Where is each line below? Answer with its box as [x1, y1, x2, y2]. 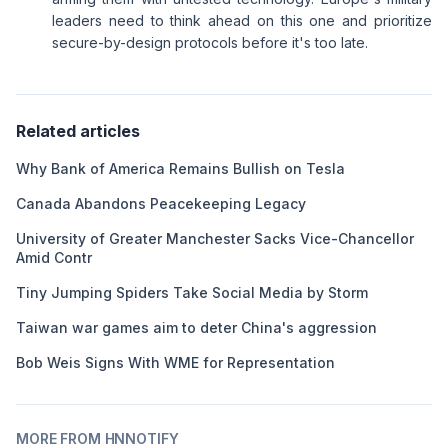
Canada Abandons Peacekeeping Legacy [16, 195, 306, 212]
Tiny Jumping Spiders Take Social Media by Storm [16, 284, 368, 301]
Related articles [16, 121, 140, 141]
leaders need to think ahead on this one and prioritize [52, 12, 432, 29]
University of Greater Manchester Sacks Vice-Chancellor [16, 230, 414, 247]
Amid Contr [16, 249, 92, 266]
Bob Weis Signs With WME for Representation [16, 354, 335, 371]
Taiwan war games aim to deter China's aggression [16, 319, 377, 336]
